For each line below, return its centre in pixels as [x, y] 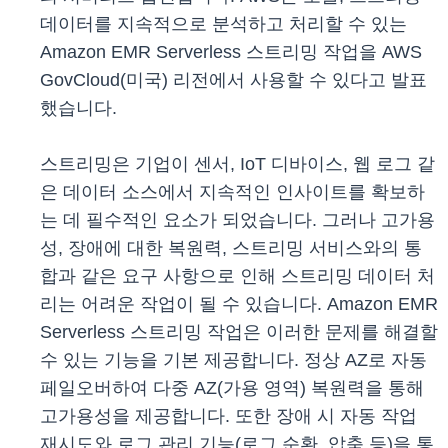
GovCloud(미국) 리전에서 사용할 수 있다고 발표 [233, 80]
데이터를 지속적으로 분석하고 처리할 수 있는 [223, 24]
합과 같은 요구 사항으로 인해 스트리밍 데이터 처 [237, 276]
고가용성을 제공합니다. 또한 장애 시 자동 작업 [228, 416]
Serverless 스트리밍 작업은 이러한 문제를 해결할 [239, 332]
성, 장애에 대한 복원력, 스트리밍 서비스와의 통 [231, 248]
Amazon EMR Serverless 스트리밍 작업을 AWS [231, 52]
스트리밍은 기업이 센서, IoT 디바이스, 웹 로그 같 [237, 164]
